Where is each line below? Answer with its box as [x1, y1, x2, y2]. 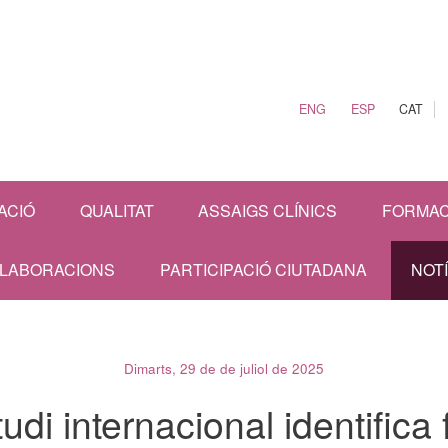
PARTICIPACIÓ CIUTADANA [159, 258, 367, 282]
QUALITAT [79, 199, 154, 222]
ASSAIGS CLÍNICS [198, 199, 337, 222]
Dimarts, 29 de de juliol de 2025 [124, 359, 324, 379]
